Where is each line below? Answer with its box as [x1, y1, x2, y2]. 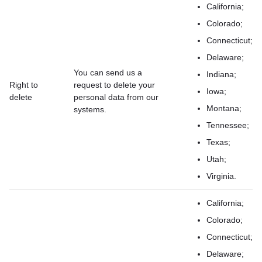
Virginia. [206, 171, 236, 181]
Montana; [206, 104, 242, 113]
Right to [9, 80, 38, 89]
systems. [74, 105, 106, 114]
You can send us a [74, 68, 142, 77]
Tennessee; [206, 120, 249, 130]
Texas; [206, 137, 230, 147]
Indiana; [206, 70, 236, 79]
